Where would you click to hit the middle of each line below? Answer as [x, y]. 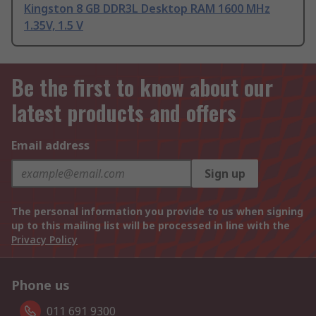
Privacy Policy [44, 240]
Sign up [225, 174]
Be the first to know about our [142, 87]
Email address [50, 146]
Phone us [41, 285]
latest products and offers [124, 113]
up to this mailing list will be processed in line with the [151, 226]
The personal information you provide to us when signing [157, 212]
